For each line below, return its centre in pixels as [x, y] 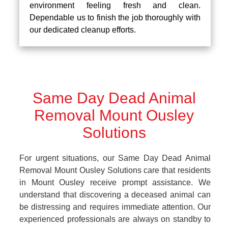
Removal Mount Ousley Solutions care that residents [115, 170]
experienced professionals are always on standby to [115, 219]
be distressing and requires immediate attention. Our [115, 207]
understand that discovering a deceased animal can [115, 194]
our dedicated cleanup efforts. [83, 30]
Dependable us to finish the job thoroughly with [115, 17]
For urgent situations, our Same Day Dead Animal [115, 158]
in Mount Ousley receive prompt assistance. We [115, 182]
